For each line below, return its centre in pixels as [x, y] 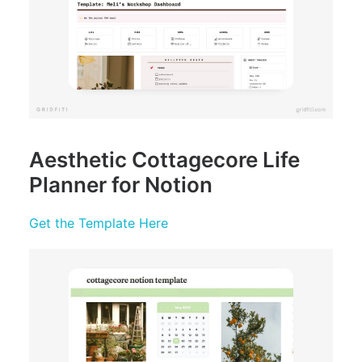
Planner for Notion [121, 184]
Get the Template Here [99, 223]
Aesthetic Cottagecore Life [164, 159]
